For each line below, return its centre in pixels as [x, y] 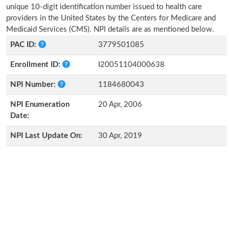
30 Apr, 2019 [120, 136]
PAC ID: [24, 45]
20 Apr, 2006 [120, 105]
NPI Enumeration [40, 105]
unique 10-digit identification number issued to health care [104, 7]
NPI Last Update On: [46, 136]
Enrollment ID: [36, 65]
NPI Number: [34, 85]
